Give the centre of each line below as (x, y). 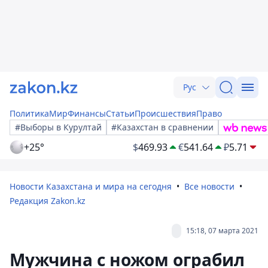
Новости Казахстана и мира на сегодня (91, 186)
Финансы (87, 113)
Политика (29, 113)
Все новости (209, 186)
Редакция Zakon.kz (48, 201)
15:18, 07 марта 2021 (222, 231)
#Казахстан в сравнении (162, 127)
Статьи (120, 113)
